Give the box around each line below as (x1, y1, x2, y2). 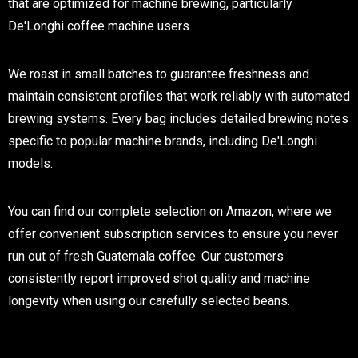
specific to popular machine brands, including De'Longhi (8, 133, 317, 149)
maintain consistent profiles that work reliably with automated (8, 89, 350, 105)
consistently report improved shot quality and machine (8, 271, 310, 287)
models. (8, 156, 53, 172)
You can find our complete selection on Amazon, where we (8, 204, 332, 220)
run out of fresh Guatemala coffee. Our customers (8, 249, 284, 265)
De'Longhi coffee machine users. (8, 18, 192, 34)
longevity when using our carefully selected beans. (8, 293, 290, 309)
